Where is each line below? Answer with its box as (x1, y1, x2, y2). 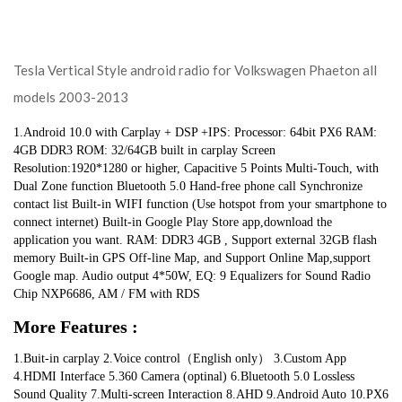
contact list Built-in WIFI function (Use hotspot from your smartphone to (13, 197, 387, 211)
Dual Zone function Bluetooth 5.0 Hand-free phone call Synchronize (13, 179, 363, 193)
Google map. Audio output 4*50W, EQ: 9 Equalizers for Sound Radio (13, 269, 371, 283)
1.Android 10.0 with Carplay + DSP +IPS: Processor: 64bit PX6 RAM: (13, 126, 377, 139)
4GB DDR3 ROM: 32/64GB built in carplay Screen (13, 144, 275, 157)
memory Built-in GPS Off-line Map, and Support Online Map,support (13, 251, 371, 265)
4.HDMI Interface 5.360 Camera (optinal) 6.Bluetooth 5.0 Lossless (13, 370, 354, 383)
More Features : (13, 317, 138, 336)
